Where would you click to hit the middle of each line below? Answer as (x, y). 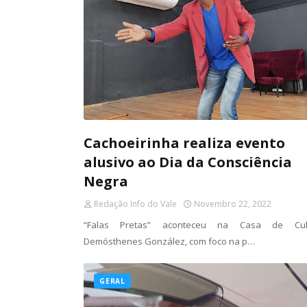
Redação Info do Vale (135, 204)
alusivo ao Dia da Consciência (188, 162)
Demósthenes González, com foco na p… (169, 241)
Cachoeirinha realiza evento (184, 143)
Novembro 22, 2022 (233, 204)
